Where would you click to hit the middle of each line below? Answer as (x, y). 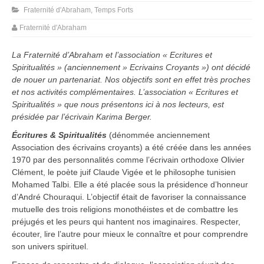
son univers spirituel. (50, 247)
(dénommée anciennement (158, 135)
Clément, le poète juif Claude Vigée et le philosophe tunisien (124, 172)
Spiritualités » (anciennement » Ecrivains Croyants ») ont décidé (131, 67)
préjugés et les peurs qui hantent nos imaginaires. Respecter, (126, 222)
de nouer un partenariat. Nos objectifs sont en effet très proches (131, 80)
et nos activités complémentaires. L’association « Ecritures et (125, 92)
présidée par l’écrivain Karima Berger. (82, 117)
